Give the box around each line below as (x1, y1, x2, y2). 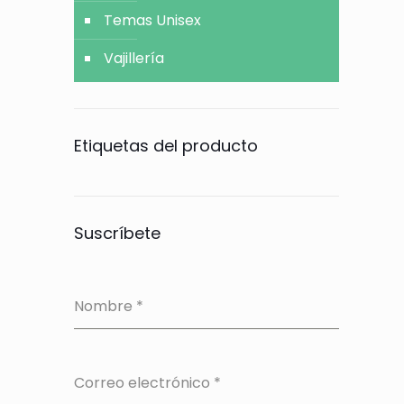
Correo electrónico (74, 372, 215, 393)
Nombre (74, 296, 137, 317)
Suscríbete (74, 222, 161, 244)
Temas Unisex (104, 10, 202, 31)
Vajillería (104, 48, 165, 69)
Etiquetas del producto (74, 134, 259, 157)
